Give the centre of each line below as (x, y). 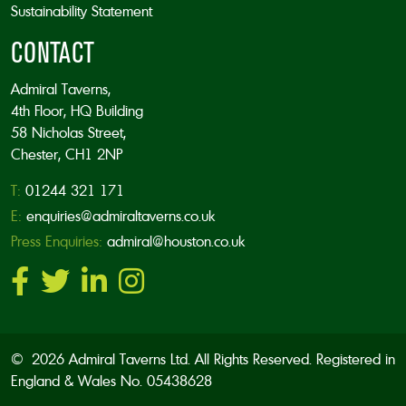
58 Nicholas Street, (68, 132)
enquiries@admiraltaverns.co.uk (121, 215)
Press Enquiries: (57, 241)
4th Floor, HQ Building (77, 110)
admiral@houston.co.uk (176, 241)
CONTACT (53, 53)
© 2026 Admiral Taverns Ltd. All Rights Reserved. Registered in (203, 358)
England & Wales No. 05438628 (111, 380)
